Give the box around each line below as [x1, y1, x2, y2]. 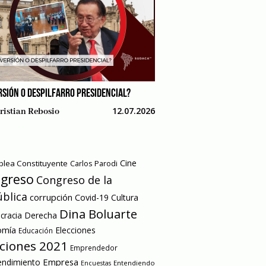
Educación [18, 226, 53, 235]
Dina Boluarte [59, 205, 137, 222]
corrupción [30, 191, 72, 203]
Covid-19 [75, 191, 109, 203]
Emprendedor [70, 242, 118, 252]
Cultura [111, 191, 138, 203]
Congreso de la [36, 172, 112, 187]
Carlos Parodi [70, 158, 118, 169]
